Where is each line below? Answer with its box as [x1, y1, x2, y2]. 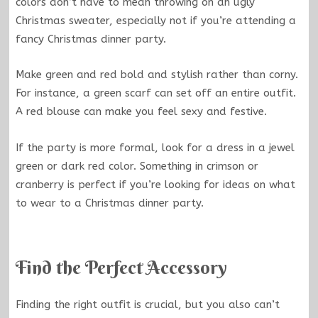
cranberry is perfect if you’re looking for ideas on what [15, 177, 295, 191]
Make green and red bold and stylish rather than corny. [15, 68, 298, 82]
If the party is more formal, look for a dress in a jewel [15, 141, 295, 154]
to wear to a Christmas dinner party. [15, 196, 204, 209]
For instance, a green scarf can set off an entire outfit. [15, 87, 296, 100]
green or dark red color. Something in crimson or [15, 159, 258, 172]
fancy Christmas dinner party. [15, 32, 166, 45]
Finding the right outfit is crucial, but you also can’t [15, 297, 280, 311]
